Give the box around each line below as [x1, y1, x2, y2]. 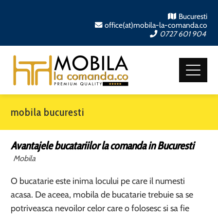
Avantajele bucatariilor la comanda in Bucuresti [11, 139, 195, 152]
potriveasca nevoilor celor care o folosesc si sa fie [11, 203, 190, 214]
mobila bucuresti [11, 106, 85, 119]
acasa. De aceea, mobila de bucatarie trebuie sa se [11, 189, 194, 200]
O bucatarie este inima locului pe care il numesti [11, 176, 185, 186]
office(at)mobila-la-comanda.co [104, 20, 207, 30]
